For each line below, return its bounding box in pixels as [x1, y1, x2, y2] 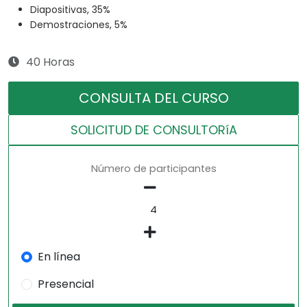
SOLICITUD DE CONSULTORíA [70, 121, 237, 139]
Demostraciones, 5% [30, 18, 127, 32]
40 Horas [26, 54, 75, 71]
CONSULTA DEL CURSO [78, 88, 229, 108]
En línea [37, 249, 80, 265]
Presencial [37, 276, 94, 293]
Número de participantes [90, 162, 217, 176]
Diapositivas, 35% [30, 3, 110, 17]
